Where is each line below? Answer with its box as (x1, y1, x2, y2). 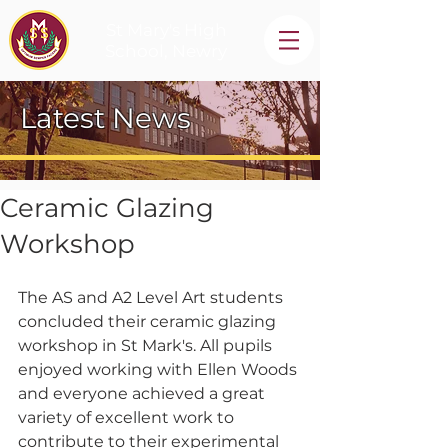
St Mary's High (105, 20, 227, 40)
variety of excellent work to (18, 408, 238, 427)
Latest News (20, 101, 191, 135)
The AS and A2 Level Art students (18, 288, 287, 307)
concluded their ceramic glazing (18, 312, 280, 331)
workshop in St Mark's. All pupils (18, 336, 276, 355)
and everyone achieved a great (18, 384, 269, 403)
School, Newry (105, 41, 227, 61)
